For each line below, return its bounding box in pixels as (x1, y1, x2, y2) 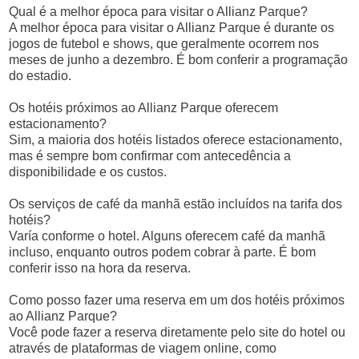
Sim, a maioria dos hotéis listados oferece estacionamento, (9, 133, 343, 147)
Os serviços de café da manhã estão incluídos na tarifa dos (9, 197, 343, 211)
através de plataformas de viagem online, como (9, 341, 277, 355)
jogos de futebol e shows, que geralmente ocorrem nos (9, 37, 320, 50)
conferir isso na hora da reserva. (9, 261, 192, 275)
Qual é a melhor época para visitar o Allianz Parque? (9, 5, 309, 18)
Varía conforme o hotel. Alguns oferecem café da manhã (9, 229, 326, 243)
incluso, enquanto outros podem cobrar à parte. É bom (9, 245, 317, 259)
